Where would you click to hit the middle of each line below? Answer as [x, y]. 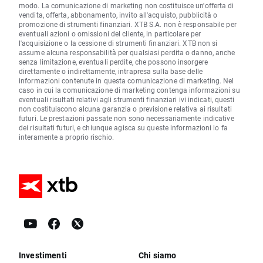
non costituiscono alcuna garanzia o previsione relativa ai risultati [125, 109]
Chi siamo [158, 255]
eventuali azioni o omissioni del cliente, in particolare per [110, 34]
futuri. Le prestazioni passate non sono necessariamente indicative [127, 118]
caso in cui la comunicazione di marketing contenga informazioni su [129, 90]
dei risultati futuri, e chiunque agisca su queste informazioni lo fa [123, 128]
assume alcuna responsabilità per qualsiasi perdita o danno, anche [127, 53]
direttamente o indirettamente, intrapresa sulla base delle [111, 71]
